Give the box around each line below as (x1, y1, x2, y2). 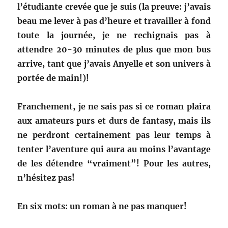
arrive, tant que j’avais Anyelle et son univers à (17, 59, 211, 69)
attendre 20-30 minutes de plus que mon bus (17, 44, 211, 55)
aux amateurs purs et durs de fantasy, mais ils (17, 116, 211, 126)
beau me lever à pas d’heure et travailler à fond (17, 16, 211, 26)
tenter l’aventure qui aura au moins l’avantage (17, 144, 211, 155)
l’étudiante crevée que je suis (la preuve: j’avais (17, 2, 211, 12)
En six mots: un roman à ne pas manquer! (17, 201, 187, 212)
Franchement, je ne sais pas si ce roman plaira (17, 101, 211, 112)
